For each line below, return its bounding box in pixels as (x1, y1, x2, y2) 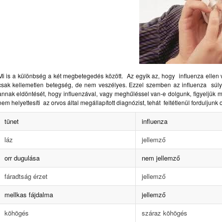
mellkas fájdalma (4, 189, 53, 199)
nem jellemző (141, 153, 180, 163)
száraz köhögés (141, 208, 187, 218)
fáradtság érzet (4, 171, 48, 181)
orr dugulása (4, 153, 40, 163)
